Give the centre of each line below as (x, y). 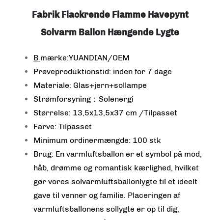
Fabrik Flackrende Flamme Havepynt (110, 14)
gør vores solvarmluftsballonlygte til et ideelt (115, 181)
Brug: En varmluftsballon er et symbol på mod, (118, 154)
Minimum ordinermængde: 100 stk (97, 140)
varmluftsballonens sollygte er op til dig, (106, 209)
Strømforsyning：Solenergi (83, 99)
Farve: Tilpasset (63, 126)
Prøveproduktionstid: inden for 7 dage (103, 71)
